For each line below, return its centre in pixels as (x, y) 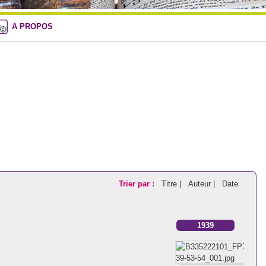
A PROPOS (32, 26)
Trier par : (136, 184)
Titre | (172, 184)
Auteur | (202, 184)
